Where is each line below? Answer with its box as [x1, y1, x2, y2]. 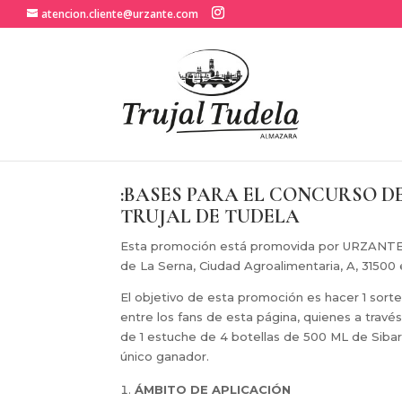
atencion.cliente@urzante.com [41, 6, 198, 22]
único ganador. [120, 348, 210, 363]
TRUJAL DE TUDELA [120, 204, 301, 228]
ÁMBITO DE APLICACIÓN [135, 381, 292, 397]
